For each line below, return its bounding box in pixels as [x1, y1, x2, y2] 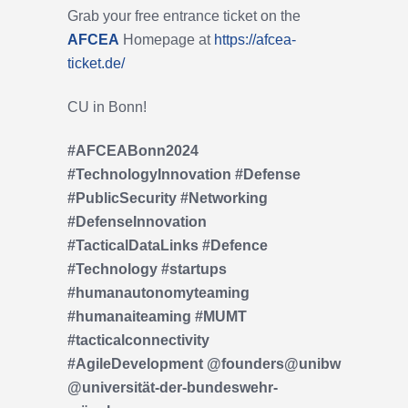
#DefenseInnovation [67, 214, 207, 230]
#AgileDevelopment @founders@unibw [67, 356, 341, 372]
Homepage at [119, 32, 214, 48]
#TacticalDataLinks [67, 238, 202, 254]
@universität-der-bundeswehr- [67, 380, 278, 396]
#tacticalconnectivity [67, 332, 209, 349]
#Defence [202, 238, 268, 254]
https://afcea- [214, 32, 296, 48]
